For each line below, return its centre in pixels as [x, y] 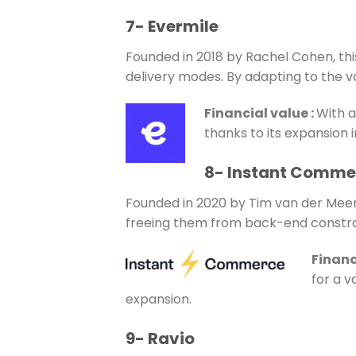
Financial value [257, 114]
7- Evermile [172, 27]
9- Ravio [160, 338]
